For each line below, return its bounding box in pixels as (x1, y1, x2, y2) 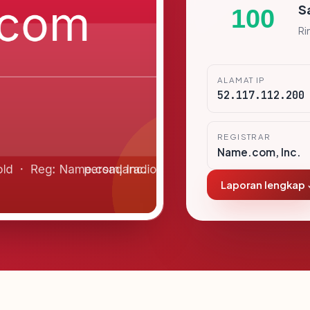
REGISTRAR (217, 131, 271, 142)
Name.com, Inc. (217, 145, 301, 158)
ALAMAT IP (217, 75, 266, 85)
